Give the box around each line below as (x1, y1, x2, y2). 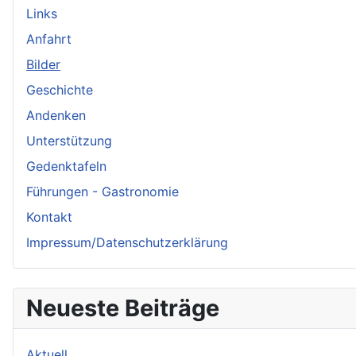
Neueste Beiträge (26, 294, 219, 323)
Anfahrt (26, 31, 72, 48)
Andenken (26, 107, 86, 124)
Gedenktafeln (26, 158, 106, 175)
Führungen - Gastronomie (26, 184, 179, 200)
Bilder (26, 56, 60, 73)
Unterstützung (26, 133, 112, 149)
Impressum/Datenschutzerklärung (26, 234, 228, 251)
